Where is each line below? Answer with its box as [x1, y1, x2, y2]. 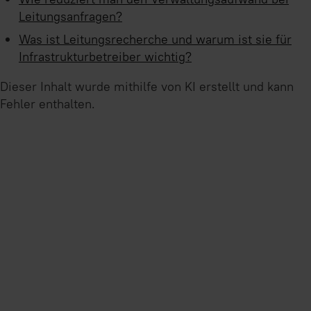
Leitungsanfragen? [19, 8, 122, 25]
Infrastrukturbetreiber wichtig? [19, 48, 192, 65]
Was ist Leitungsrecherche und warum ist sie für [19, 31, 292, 47]
